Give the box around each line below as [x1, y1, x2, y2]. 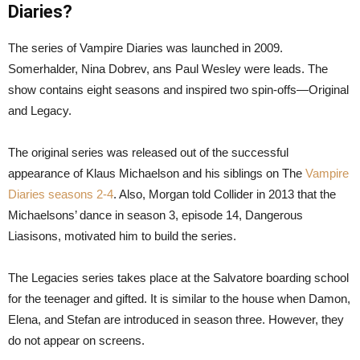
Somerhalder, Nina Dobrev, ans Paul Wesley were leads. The [8, 61, 328, 76]
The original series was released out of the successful [8, 145, 288, 159]
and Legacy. [8, 103, 72, 117]
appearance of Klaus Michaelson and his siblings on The [8, 166, 305, 180]
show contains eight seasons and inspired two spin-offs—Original [8, 82, 349, 96]
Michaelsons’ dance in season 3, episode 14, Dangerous [8, 207, 303, 222]
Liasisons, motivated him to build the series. [8, 228, 236, 243]
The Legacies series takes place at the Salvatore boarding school [8, 270, 349, 284]
